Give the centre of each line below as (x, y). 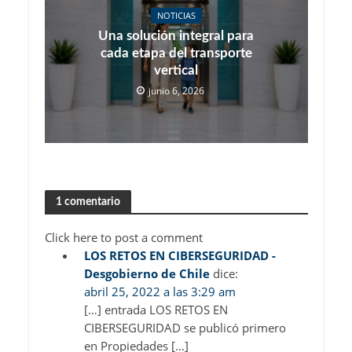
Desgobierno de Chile (147, 274)
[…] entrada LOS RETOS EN (156, 310)
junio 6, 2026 (176, 91)
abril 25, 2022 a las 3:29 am (159, 292)
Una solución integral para (176, 36)
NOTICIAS (176, 16)
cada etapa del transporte (176, 53)
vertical (176, 71)
